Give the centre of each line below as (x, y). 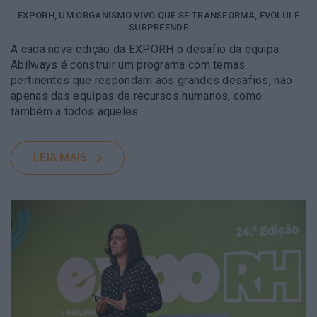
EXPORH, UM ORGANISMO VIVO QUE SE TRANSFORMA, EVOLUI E (158, 15)
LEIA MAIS (60, 157)
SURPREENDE (158, 27)
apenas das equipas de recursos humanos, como (137, 96)
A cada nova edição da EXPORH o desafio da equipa (145, 49)
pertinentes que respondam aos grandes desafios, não (152, 80)
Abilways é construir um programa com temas (128, 64)
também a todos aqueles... (78, 111)
